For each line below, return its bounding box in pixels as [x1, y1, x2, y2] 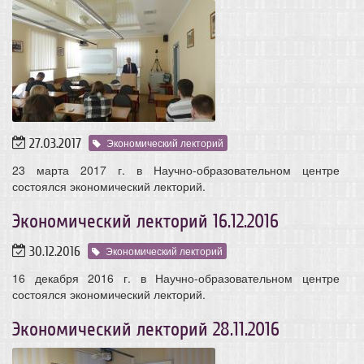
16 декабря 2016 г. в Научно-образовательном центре [12, 269, 340, 286]
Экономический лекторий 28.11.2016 [12, 318, 279, 340]
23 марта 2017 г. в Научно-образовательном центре [12, 161, 340, 178]
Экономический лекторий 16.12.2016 [12, 210, 279, 232]
